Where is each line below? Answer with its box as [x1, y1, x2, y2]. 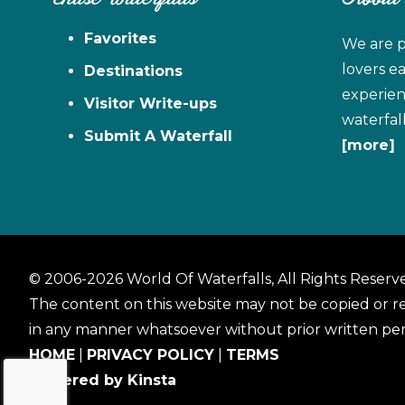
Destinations [84, 62, 183, 80]
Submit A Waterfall [84, 127, 232, 146]
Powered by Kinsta [29, 372, 176, 390]
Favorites [84, 30, 156, 48]
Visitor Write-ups [84, 95, 217, 113]
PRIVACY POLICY [87, 346, 214, 364]
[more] [341, 137, 395, 155]
